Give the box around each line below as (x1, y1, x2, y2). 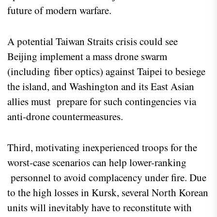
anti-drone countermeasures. (7, 109, 126, 124)
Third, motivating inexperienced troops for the (7, 140, 197, 155)
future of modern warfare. (7, 3, 118, 17)
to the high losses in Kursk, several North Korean (7, 186, 208, 200)
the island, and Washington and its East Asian (7, 79, 194, 93)
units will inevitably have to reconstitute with (7, 201, 192, 215)
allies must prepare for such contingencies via (7, 94, 196, 108)
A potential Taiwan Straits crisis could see (7, 34, 178, 48)
